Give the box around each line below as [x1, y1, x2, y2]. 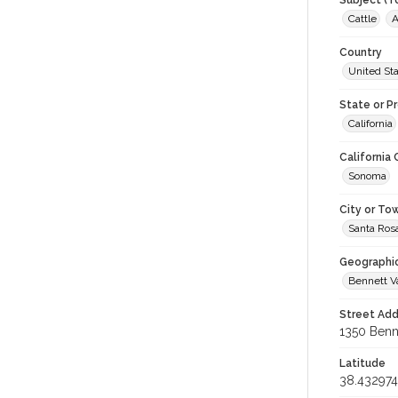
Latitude [339, 357, 386, 370]
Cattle [348, 12, 377, 25]
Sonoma [348, 170, 386, 182]
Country [339, 46, 382, 59]
